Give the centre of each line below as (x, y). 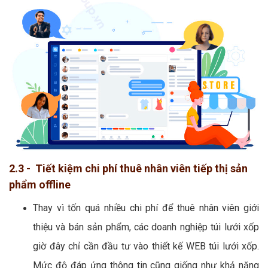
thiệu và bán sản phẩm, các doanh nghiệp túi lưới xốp (146, 227)
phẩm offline (40, 184)
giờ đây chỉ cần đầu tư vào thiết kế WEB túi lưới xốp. (146, 246)
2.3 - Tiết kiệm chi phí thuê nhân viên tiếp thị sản (128, 168)
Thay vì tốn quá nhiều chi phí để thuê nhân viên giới (146, 208)
